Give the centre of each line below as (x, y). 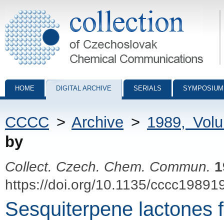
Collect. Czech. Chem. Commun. (108, 166)
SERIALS (147, 88)
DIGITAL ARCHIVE (84, 88)
